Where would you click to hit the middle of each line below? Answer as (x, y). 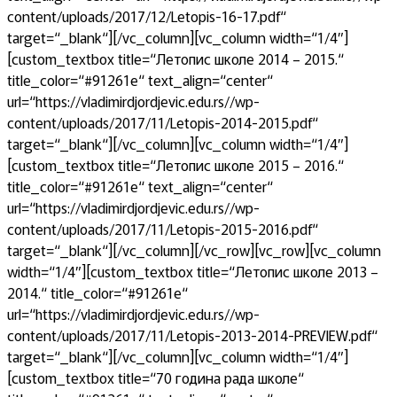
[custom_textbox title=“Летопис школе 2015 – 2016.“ (175, 165)
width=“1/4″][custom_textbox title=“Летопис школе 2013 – (193, 271)
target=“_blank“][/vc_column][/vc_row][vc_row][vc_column (194, 250)
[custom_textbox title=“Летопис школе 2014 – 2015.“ (175, 58)
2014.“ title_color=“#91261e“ (97, 292)
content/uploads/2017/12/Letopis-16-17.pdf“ (147, 16)
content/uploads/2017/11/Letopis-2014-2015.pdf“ (163, 122)
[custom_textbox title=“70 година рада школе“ (156, 378)
